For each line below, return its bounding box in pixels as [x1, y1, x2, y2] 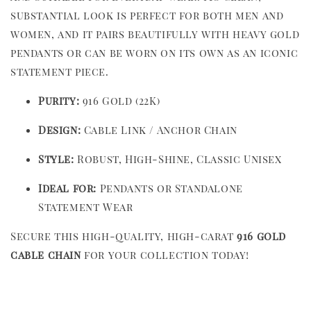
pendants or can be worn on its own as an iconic [10, 45, 299, 60]
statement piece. [10, 64, 109, 78]
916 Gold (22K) [79, 93, 160, 108]
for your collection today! [81, 247, 249, 262]
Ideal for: [38, 180, 96, 195]
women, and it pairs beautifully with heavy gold [10, 26, 300, 41]
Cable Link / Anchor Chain [81, 122, 237, 137]
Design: [38, 122, 81, 137]
